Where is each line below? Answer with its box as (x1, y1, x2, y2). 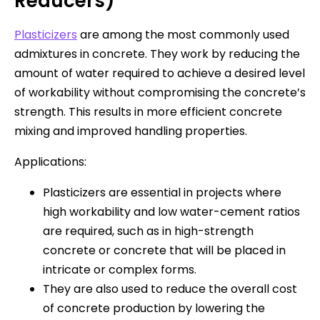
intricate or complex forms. (43, 261, 196, 278)
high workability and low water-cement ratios (43, 203, 300, 220)
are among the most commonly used (77, 26, 289, 43)
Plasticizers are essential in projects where (43, 184, 281, 201)
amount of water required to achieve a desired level (14, 64, 305, 81)
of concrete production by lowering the (43, 299, 265, 316)
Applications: (14, 153, 86, 170)
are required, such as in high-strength (43, 222, 254, 239)
